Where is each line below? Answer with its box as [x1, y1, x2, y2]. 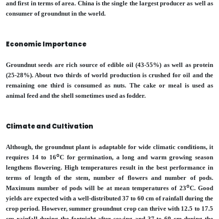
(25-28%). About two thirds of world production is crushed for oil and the [6, 71, 213, 79]
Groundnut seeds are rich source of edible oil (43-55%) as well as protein [6, 61, 213, 68]
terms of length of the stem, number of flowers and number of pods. [6, 174, 213, 181]
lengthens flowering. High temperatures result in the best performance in [6, 163, 213, 171]
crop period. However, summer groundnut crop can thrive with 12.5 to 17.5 [6, 204, 213, 212]
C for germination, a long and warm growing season [59, 153, 214, 161]
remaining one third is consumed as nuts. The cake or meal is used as [6, 81, 213, 89]
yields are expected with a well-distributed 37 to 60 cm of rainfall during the [6, 194, 213, 202]
